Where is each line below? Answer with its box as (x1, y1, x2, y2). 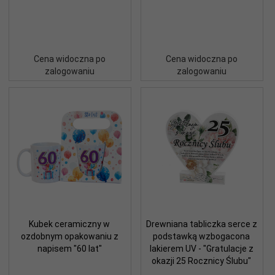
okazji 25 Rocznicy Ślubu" (152, 255, 251, 266)
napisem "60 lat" (37, 243, 102, 254)
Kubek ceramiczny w (29, 219, 110, 229)
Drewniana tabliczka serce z (145, 219, 257, 229)
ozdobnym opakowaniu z (20, 231, 118, 241)
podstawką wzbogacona (153, 231, 250, 241)
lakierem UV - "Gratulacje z (149, 243, 254, 254)
